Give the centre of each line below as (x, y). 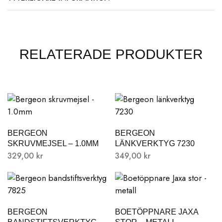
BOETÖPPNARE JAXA (156, 212)
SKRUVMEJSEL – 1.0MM (53, 143)
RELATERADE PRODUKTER (111, 54)
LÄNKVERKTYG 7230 (155, 143)
